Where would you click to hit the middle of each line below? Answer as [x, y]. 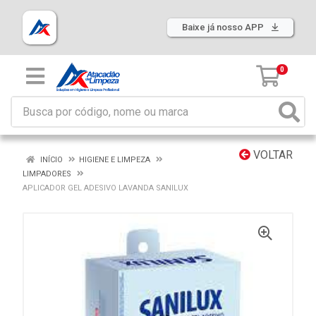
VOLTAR [272, 155]
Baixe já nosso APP [224, 27]
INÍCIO [50, 160]
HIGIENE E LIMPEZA [115, 160]
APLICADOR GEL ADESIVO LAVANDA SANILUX [105, 188]
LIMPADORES [47, 174]
